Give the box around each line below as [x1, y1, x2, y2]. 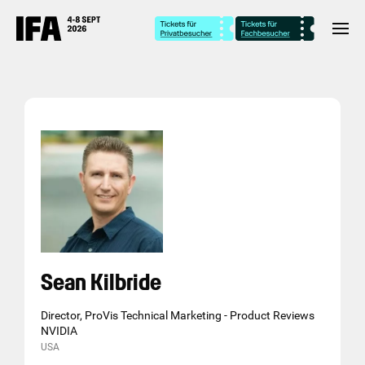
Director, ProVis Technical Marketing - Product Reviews [41, 309, 314, 322]
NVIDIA [41, 324, 77, 337]
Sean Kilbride [41, 268, 161, 296]
